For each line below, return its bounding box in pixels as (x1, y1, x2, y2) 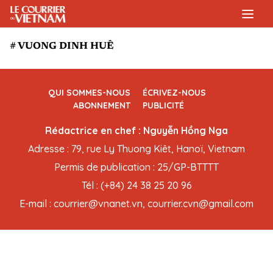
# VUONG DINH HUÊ (10, 41, 113, 51)
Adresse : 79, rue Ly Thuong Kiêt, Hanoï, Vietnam (28, 143, 245, 155)
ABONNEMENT (73, 100, 130, 111)
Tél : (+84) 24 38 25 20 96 (81, 179, 192, 191)
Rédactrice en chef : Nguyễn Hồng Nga (45, 124, 228, 136)
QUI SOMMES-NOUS (48, 87, 130, 98)
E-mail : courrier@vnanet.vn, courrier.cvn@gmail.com (19, 197, 253, 210)
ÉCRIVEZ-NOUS (143, 87, 206, 98)
